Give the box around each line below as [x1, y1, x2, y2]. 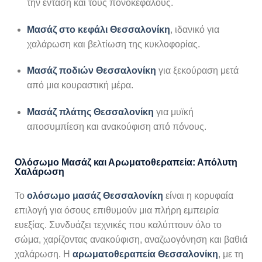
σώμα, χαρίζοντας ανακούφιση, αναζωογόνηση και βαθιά [15, 234, 247, 244]
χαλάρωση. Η [15, 249, 73, 259]
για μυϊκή [153, 107, 194, 118]
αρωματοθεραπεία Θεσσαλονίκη [73, 249, 218, 259]
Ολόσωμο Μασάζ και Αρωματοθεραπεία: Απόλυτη [15, 157, 237, 167]
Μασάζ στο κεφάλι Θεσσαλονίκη [26, 24, 170, 35]
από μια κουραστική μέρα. [26, 80, 133, 91]
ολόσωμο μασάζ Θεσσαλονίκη [27, 190, 163, 201]
